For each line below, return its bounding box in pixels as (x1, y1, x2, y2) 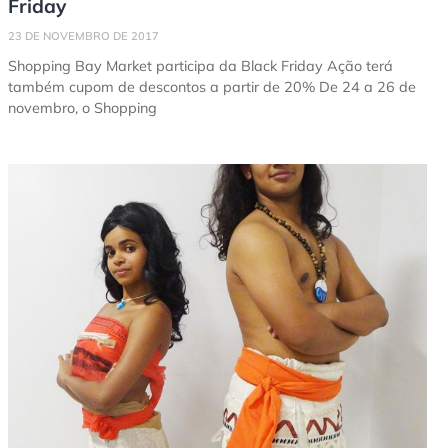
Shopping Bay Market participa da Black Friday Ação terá (8, 57, 393, 76)
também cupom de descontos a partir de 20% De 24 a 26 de (8, 78, 416, 97)
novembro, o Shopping (8, 99, 157, 118)
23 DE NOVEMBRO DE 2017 (8, 29, 159, 44)
